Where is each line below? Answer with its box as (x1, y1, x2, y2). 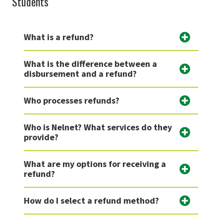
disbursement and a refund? (24, 67, 137, 79)
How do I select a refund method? (24, 194, 159, 206)
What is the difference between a (24, 57, 157, 69)
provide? (24, 131, 58, 143)
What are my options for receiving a (24, 158, 166, 169)
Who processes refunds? (24, 94, 119, 106)
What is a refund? (24, 31, 94, 43)
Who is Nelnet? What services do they (24, 121, 172, 133)
